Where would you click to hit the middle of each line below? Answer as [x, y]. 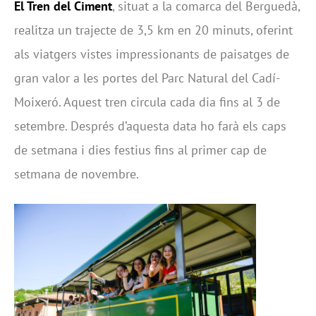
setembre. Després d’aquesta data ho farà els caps [150, 126]
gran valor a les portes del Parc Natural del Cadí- [147, 78]
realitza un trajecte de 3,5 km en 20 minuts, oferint [153, 30]
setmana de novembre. [77, 174]
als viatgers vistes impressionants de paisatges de [152, 54]
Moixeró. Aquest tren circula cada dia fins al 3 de [147, 102]
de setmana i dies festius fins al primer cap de [140, 150]
